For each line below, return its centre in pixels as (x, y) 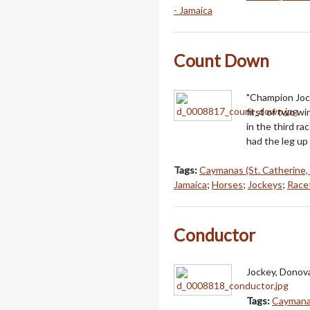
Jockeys (265, 185)
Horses (227, 185)
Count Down (221, 61)
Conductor (215, 235)
